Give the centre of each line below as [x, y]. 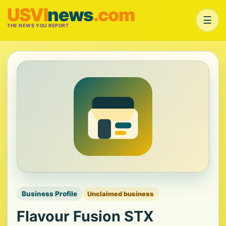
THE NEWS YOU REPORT [38, 25]
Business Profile [49, 194]
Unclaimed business [121, 194]
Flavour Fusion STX [85, 216]
